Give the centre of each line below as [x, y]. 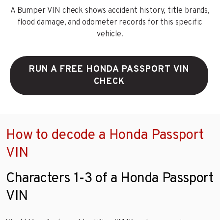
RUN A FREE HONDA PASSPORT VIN [109, 69]
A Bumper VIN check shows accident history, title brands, [110, 11]
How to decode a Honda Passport [105, 135]
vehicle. [110, 34]
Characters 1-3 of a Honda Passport [110, 179]
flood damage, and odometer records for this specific [110, 22]
